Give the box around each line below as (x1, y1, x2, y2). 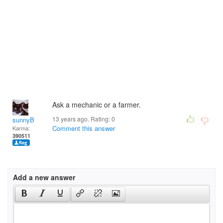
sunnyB (12, 115, 34, 124)
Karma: (12, 124, 30, 132)
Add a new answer (13, 172, 75, 182)
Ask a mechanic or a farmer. (52, 100, 141, 110)
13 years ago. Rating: (52, 114, 111, 123)
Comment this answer (52, 123, 115, 133)
